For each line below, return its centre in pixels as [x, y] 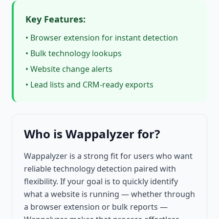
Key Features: [55, 19]
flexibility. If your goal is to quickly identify [101, 182]
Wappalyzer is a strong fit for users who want [108, 156]
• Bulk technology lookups [74, 54]
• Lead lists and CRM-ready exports [89, 85]
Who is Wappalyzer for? [92, 134]
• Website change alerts [69, 69]
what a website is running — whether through [109, 194]
